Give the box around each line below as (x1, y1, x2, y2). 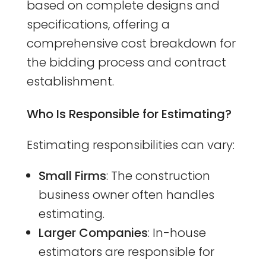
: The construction (106, 167, 210, 184)
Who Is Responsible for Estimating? (26, 105, 232, 122)
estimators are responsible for (38, 243, 214, 260)
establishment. (26, 72, 114, 90)
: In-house (147, 224, 206, 241)
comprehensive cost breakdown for (26, 34, 236, 52)
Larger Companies (38, 224, 148, 241)
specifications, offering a (26, 15, 170, 33)
